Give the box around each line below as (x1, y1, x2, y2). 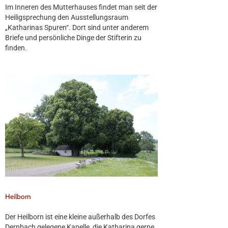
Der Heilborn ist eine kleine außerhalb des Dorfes (5, 212, 155, 221)
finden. (5, 43, 27, 52)
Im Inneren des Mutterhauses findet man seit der (5, 3, 157, 11)
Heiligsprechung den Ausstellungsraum (5, 13, 128, 21)
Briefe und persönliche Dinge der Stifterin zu (5, 33, 141, 42)
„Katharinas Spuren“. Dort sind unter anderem (5, 23, 149, 32)
